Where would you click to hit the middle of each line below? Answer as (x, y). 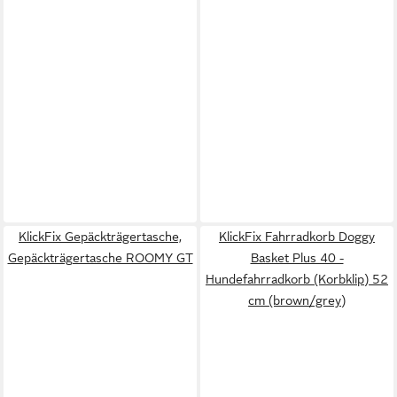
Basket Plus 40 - (297, 257)
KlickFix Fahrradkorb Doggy (297, 236)
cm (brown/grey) (297, 300)
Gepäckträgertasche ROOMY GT (100, 257)
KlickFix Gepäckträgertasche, (100, 236)
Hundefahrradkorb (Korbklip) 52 (297, 279)
